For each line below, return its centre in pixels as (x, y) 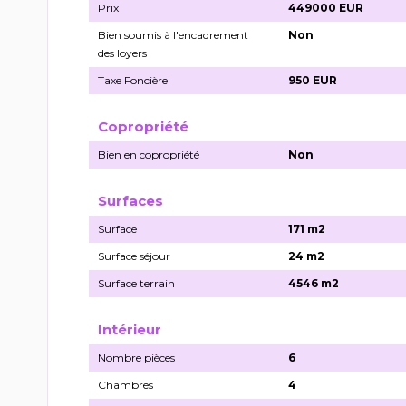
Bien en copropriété (149, 154)
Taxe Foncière (133, 80)
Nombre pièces (136, 357)
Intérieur (130, 329)
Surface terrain (136, 283)
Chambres (126, 384)
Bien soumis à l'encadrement (173, 34)
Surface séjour (134, 256)
